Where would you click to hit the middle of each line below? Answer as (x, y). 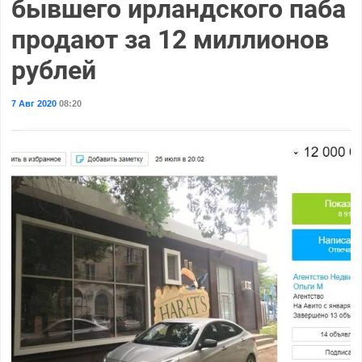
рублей (53, 70)
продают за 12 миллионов (170, 39)
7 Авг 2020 (34, 103)
